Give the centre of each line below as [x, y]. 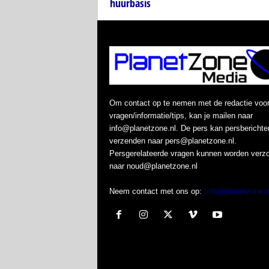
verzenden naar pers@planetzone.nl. [173, 141]
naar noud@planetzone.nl [153, 166]
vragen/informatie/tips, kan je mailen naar [181, 116]
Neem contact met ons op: [156, 192]
